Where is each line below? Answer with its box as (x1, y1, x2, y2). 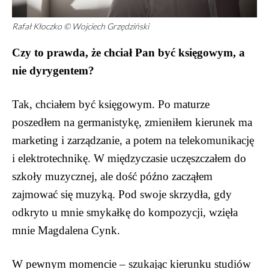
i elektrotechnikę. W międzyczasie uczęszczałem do (12, 151, 246, 165)
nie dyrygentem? (12, 64, 94, 77)
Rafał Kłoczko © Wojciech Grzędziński (12, 20, 149, 31)
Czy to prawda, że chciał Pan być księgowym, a (12, 46, 245, 59)
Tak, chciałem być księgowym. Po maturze (12, 97, 210, 110)
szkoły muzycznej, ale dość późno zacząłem (12, 169, 213, 183)
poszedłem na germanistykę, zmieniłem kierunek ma (12, 115, 252, 128)
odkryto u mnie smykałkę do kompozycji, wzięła (12, 205, 238, 219)
